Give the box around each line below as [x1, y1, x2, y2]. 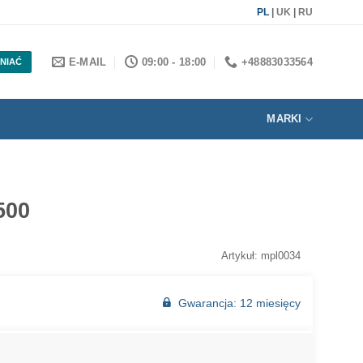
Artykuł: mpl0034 [221, 249, 301, 262]
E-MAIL [68, 55, 107, 68]
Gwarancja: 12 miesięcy [178, 296, 301, 310]
